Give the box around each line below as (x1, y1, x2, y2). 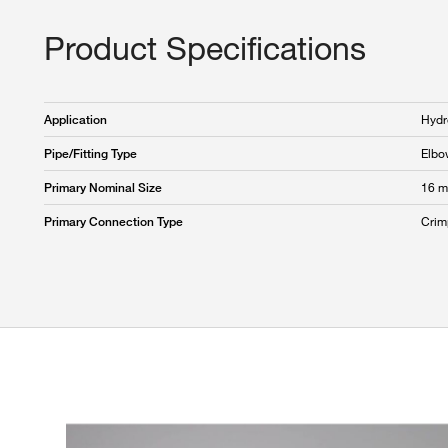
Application (44, 111, 107, 127)
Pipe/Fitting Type (44, 145, 137, 161)
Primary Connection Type (44, 213, 183, 229)
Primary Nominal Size (44, 179, 162, 195)
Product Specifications (44, 27, 366, 67)
